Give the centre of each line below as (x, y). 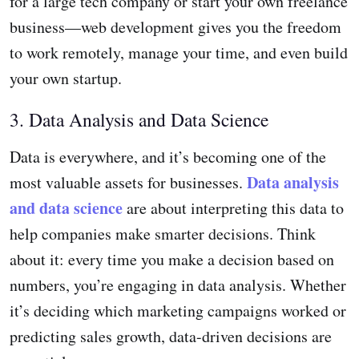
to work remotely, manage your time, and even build (179, 53)
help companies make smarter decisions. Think (163, 234)
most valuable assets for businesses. (128, 183)
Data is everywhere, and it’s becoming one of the (168, 157)
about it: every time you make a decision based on (172, 260)
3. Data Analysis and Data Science (139, 120)
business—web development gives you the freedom (175, 27)
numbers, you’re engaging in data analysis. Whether (178, 285)
